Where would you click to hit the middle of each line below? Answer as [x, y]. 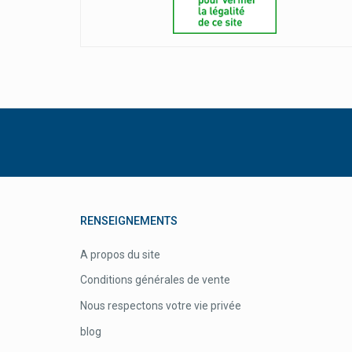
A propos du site [120, 254]
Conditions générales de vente [155, 280]
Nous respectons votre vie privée [161, 306]
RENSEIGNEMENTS [129, 222]
